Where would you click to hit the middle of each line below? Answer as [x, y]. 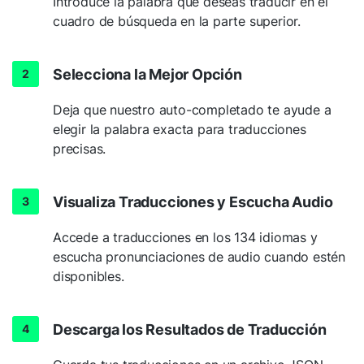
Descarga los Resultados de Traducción [190, 329]
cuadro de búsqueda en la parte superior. [177, 21]
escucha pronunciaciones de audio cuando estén [199, 256]
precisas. [80, 148]
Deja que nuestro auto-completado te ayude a [192, 109]
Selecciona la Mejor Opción [147, 74]
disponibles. [89, 276]
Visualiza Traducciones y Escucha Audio [193, 201]
